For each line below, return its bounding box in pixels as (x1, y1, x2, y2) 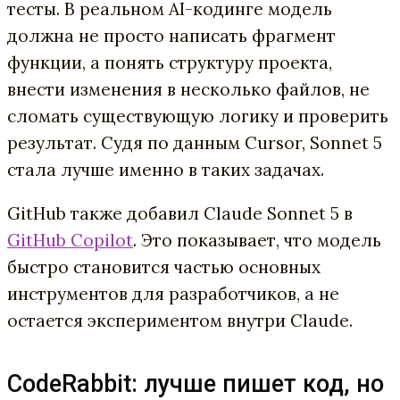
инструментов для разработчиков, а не (7, 282, 339, 304)
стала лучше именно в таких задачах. (7, 158, 324, 180)
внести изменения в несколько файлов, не (7, 78, 370, 100)
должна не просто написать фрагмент (7, 24, 336, 46)
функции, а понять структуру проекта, (7, 51, 332, 73)
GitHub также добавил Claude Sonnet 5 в (7, 202, 353, 224)
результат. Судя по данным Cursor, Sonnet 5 (7, 131, 382, 154)
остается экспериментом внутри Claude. (7, 309, 353, 331)
